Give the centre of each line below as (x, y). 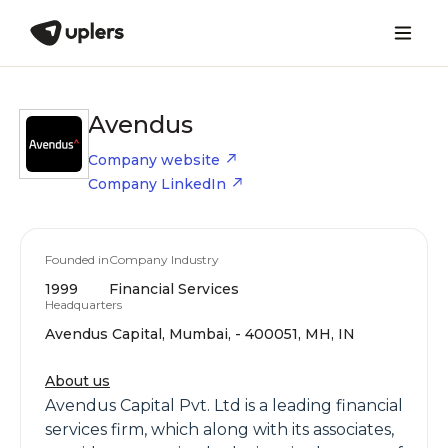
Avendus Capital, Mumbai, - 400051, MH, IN (200, 334)
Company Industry (164, 259)
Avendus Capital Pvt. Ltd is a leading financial (224, 405)
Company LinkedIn (157, 184)
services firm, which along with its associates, (219, 429)
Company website (154, 160)
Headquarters (83, 304)
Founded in (77, 259)
